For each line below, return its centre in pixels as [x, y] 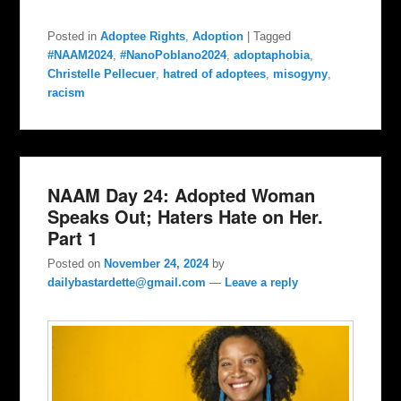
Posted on [76, 263]
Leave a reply [262, 282]
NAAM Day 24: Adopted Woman [182, 194]
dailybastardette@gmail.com [127, 282]
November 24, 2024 [157, 263]
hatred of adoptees [215, 73]
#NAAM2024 [81, 55]
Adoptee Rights [143, 36]
